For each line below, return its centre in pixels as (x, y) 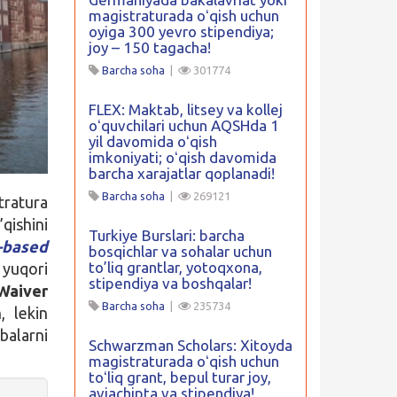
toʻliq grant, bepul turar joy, (179, 377)
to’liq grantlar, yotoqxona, (175, 267)
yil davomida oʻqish (152, 141)
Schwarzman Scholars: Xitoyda (190, 345)
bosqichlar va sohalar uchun (180, 251)
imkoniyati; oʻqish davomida (182, 157)
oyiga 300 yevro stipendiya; (181, 31)
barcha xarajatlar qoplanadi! (181, 173)
